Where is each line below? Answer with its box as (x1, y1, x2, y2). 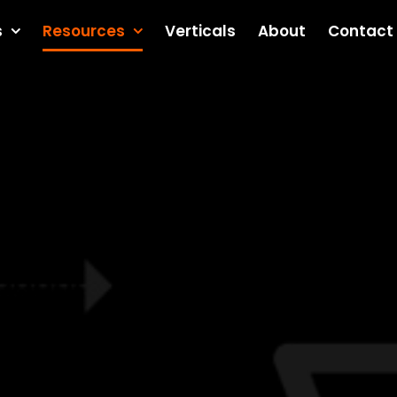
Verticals (165, 19, 236, 42)
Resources (43, 19, 125, 42)
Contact (328, 19, 393, 42)
